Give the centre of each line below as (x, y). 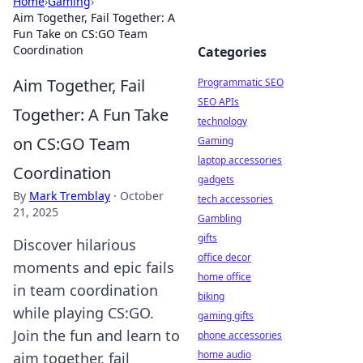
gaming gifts (226, 316)
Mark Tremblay (70, 196)
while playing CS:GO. (83, 313)
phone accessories (240, 335)
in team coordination (85, 290)
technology (222, 121)
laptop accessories (240, 160)
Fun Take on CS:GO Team (80, 34)
